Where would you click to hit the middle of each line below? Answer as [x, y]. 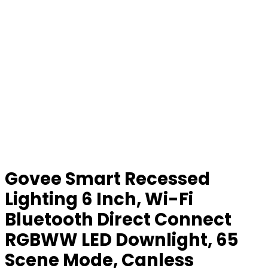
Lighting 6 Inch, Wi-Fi [99, 199]
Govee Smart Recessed [107, 179]
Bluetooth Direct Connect [118, 220]
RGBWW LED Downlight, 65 [121, 240]
